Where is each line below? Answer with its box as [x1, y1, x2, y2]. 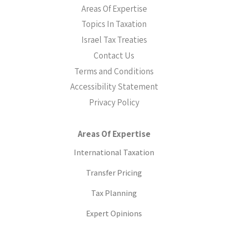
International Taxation [74, 147, 154, 158]
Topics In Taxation [81, 18, 147, 30]
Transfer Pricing [86, 167, 142, 178]
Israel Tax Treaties [81, 34, 147, 45]
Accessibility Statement [70, 81, 158, 93]
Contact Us [94, 49, 134, 61]
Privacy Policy [89, 97, 139, 108]
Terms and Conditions [74, 65, 154, 77]
